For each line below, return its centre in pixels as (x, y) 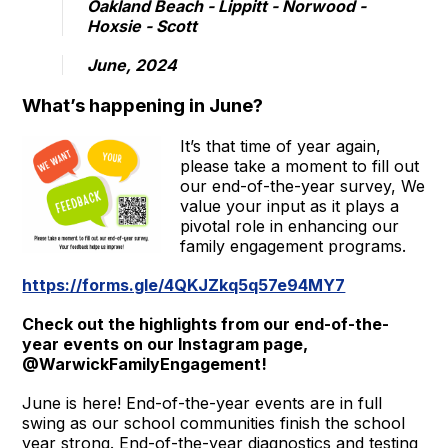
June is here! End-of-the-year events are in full (202, 402)
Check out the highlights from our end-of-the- (206, 323)
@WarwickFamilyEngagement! (147, 363)
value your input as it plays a (290, 205)
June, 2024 (132, 64)
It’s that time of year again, (281, 145)
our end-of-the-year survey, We (303, 185)
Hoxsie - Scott (142, 25)
